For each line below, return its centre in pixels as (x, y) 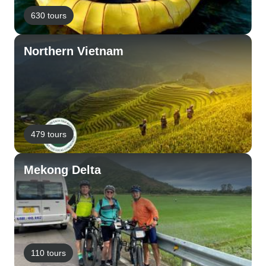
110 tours (48, 253)
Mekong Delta (62, 170)
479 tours (49, 134)
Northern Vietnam (74, 51)
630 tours (49, 15)
